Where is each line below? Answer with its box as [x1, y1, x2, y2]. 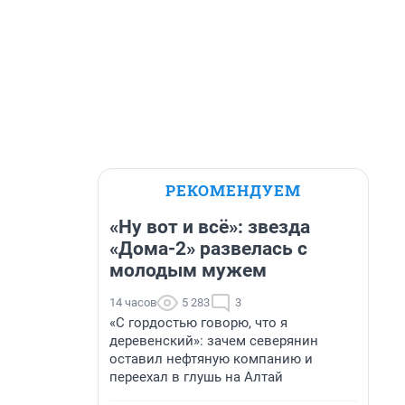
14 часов [109, 296, 156, 309]
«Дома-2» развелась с [109, 238, 307, 259]
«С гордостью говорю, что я [109, 315, 287, 331]
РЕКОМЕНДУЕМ [165, 180, 301, 201]
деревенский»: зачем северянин [109, 333, 318, 349]
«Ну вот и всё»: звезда [109, 216, 310, 238]
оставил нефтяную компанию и [109, 351, 313, 367]
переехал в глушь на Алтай [109, 369, 283, 385]
